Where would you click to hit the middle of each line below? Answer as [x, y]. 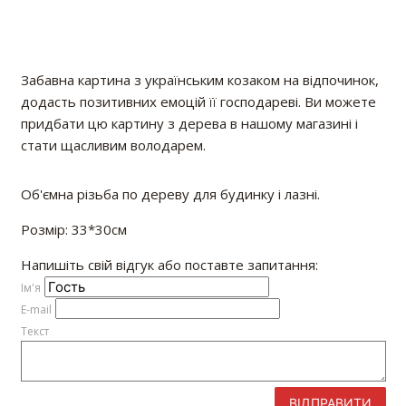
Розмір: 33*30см [73, 229]
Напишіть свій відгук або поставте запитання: [169, 264]
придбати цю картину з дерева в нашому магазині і [189, 123]
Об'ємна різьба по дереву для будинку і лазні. [170, 193]
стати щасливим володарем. [113, 145]
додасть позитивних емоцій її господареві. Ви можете [198, 101]
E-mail [36, 309]
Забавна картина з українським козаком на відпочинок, [199, 79]
